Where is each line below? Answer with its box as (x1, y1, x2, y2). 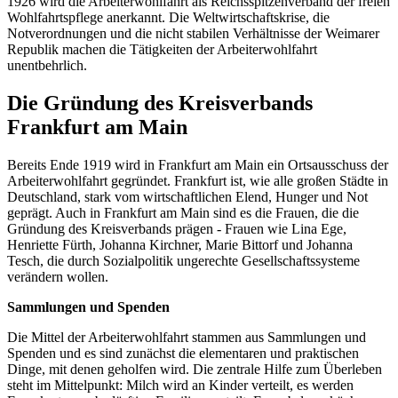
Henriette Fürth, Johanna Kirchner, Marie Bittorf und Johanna (7, 236, 353, 252)
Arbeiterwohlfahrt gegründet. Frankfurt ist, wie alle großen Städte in (7, 172, 388, 188)
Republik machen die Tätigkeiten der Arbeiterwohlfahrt (7, 41, 317, 57)
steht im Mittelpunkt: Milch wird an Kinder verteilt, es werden (7, 377, 354, 393)
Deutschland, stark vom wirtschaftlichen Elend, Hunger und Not (7, 188, 368, 204)
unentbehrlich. (7, 57, 87, 73)
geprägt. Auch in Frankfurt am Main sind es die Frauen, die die (7, 204, 359, 220)
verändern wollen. (7, 268, 108, 284)
